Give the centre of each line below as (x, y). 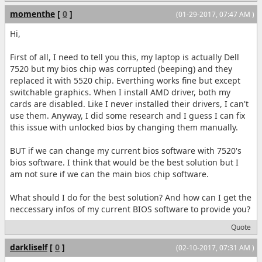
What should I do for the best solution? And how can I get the (131, 198)
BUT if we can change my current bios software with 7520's (126, 151)
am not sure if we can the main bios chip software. (109, 174)
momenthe (32, 14)
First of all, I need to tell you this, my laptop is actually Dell (125, 57)
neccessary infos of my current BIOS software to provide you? (130, 209)
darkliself (29, 247)
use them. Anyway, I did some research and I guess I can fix (127, 116)
